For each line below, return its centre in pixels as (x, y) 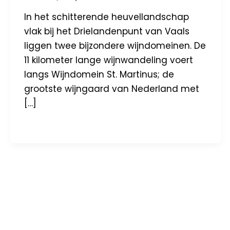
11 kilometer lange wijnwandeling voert (109, 60)
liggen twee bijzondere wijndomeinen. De (115, 46)
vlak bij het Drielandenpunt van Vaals (107, 32)
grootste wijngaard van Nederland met (112, 89)
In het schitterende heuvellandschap (107, 17)
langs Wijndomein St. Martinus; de (99, 75)
